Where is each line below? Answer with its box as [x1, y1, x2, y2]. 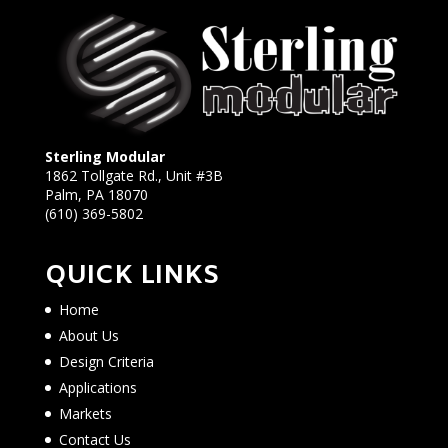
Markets [58, 404, 112, 424]
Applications [58, 378, 137, 398]
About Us [58, 326, 119, 346]
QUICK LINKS [44, 259, 220, 295]
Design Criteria [58, 352, 154, 372]
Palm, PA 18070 [44, 184, 148, 204]
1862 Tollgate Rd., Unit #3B [44, 165, 223, 185]
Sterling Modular [44, 146, 165, 166]
